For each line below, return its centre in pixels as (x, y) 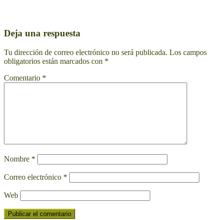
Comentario (23, 78)
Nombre (18, 159)
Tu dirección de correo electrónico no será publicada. (86, 52)
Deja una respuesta (42, 33)
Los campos (188, 52)
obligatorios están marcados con (54, 61)
